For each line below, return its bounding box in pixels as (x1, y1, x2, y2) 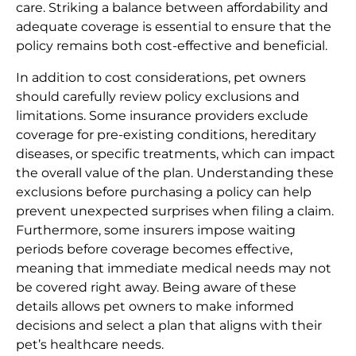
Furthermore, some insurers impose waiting (16, 222, 296, 238)
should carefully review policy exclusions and (16, 89, 300, 105)
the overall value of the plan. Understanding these (16, 165, 334, 181)
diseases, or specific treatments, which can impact (16, 146, 335, 162)
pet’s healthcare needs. (16, 337, 164, 353)
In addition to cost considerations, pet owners (16, 70, 306, 86)
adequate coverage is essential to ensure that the (16, 19, 331, 35)
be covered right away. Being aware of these (16, 280, 296, 296)
